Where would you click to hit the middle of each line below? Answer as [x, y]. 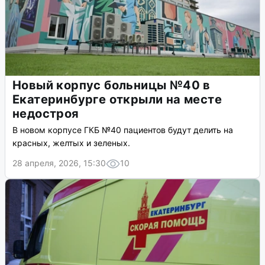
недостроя [46, 114]
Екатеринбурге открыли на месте [117, 100]
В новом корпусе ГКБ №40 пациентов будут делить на [123, 130]
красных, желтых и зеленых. [71, 143]
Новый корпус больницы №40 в [112, 85]
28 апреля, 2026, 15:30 [59, 163]
